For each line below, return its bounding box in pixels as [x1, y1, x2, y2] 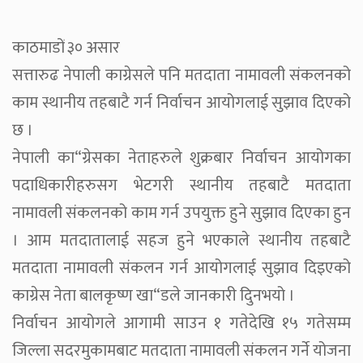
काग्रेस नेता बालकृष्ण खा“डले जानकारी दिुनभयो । [12, 282, 295, 310]
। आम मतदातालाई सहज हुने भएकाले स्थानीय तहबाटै [12, 227, 351, 255]
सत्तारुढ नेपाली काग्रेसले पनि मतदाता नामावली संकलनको [12, 62, 351, 90]
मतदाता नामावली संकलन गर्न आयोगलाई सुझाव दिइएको [12, 254, 351, 283]
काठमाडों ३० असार [12, 34, 120, 62]
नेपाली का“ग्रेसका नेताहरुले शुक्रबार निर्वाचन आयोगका [12, 144, 351, 173]
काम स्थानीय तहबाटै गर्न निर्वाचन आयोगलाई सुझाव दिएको [12, 89, 351, 117]
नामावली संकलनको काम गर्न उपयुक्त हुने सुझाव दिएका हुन [12, 199, 351, 228]
